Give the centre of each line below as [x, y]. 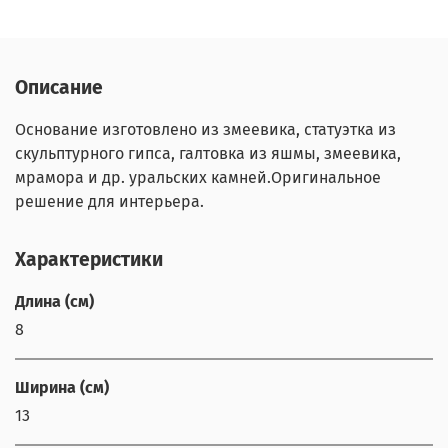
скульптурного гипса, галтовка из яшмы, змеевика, [208, 153]
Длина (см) [54, 301]
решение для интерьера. [109, 201]
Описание [59, 87]
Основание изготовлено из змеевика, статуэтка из [205, 129]
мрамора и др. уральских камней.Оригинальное [198, 177]
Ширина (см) [62, 387]
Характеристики [89, 259]
